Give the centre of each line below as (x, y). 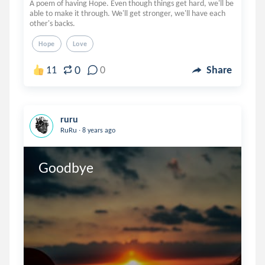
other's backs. (52, 23)
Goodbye (66, 168)
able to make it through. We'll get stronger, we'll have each (127, 13)
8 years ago (98, 130)
